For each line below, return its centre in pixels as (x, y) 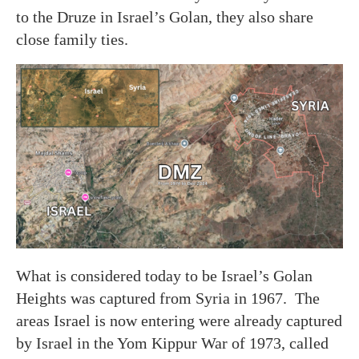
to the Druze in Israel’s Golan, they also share (165, 17)
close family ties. (72, 40)
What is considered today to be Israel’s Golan (164, 275)
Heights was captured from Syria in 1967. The (168, 298)
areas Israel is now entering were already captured (179, 320)
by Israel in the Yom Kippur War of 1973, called (172, 343)
